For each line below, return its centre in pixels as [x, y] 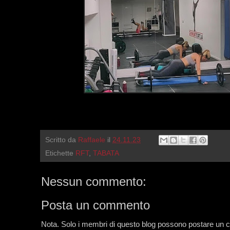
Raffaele [92, 140]
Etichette [60, 154]
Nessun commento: [94, 182]
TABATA [106, 154]
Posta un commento [95, 205]
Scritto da [62, 140]
